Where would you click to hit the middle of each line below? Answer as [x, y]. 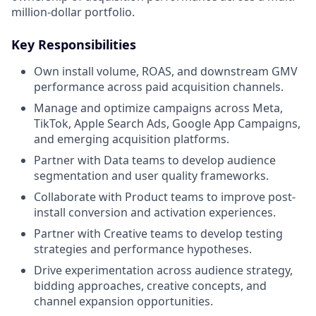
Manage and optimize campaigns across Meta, [158, 108]
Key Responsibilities [74, 44]
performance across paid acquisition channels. [159, 87]
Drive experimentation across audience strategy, [163, 270]
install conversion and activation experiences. [155, 212]
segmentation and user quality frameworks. [151, 176]
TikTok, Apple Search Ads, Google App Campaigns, [167, 123]
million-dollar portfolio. [73, 12]
